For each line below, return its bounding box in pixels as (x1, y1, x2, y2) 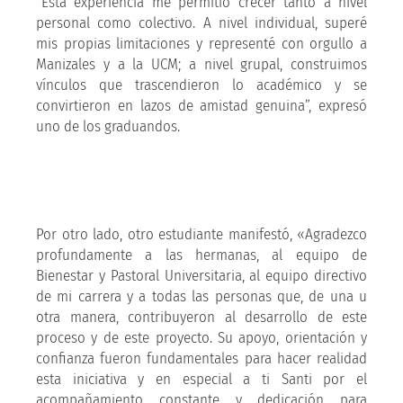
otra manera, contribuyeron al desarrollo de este (36, 307, 367, 327)
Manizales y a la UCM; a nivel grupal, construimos (36, 54, 367, 74)
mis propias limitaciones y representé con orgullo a (36, 33, 367, 53)
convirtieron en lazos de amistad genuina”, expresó (36, 95, 367, 115)
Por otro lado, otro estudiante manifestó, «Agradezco (36, 224, 367, 244)
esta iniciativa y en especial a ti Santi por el (36, 369, 367, 389)
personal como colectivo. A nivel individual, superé (36, 13, 367, 32)
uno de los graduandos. (36, 116, 180, 136)
